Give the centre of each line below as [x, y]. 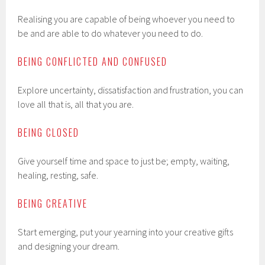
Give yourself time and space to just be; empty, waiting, [124, 161]
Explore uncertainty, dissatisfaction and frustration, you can [131, 90]
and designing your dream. [69, 246]
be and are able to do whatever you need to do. [111, 33]
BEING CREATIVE [53, 203]
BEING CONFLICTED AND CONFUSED [93, 62]
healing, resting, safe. [58, 175]
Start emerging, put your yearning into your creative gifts [126, 232]
